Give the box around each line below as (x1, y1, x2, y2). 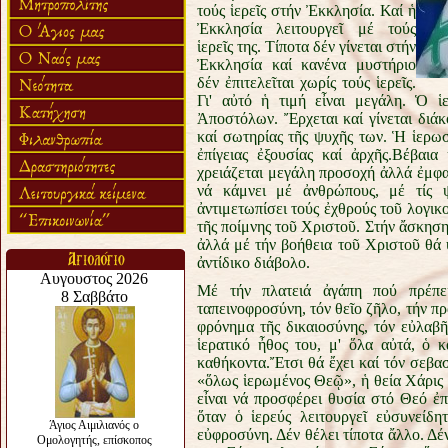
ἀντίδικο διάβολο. (197, 254, 310, 271)
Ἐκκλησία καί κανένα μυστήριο (197, 56, 416, 73)
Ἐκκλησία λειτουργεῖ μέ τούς (197, 20, 416, 37)
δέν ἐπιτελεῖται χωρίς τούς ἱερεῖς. (197, 74, 416, 91)
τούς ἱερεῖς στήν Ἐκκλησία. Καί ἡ (197, 2, 416, 19)
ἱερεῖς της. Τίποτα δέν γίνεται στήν (197, 38, 416, 55)
